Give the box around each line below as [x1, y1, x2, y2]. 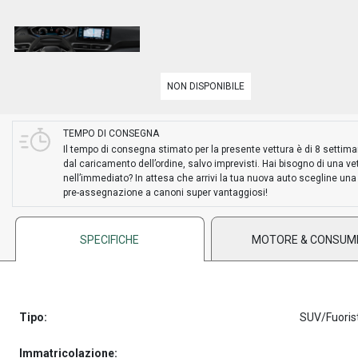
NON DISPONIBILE [167, 81, 245, 92]
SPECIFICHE [80, 233, 140, 246]
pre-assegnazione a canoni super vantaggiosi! [63, 187, 268, 198]
